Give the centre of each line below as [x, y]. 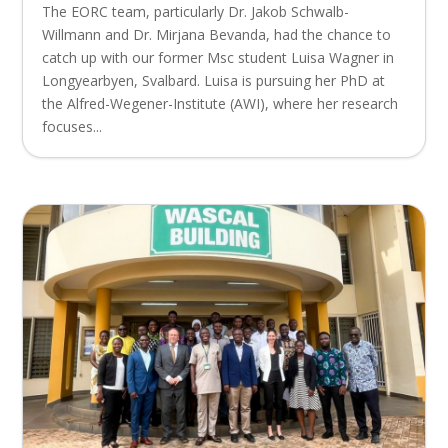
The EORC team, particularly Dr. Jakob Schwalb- [196, 12]
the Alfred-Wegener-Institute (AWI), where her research [220, 104]
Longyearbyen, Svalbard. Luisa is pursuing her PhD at [214, 81]
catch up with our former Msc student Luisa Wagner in [218, 58]
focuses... [72, 127]
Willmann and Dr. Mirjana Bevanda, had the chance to [217, 35]
